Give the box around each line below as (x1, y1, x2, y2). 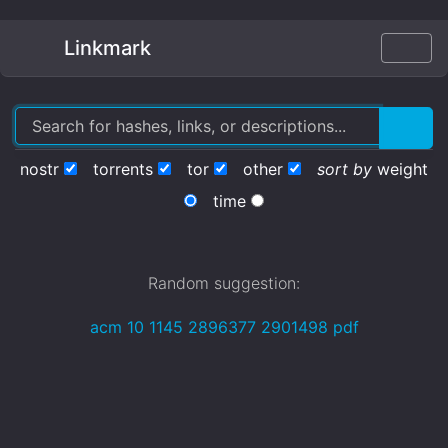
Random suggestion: (148, 273, 300, 293)
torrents (93, 159, 153, 179)
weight (377, 159, 428, 179)
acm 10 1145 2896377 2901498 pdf (89, 317, 359, 337)
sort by (317, 159, 372, 179)
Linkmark (59, 36, 151, 60)
